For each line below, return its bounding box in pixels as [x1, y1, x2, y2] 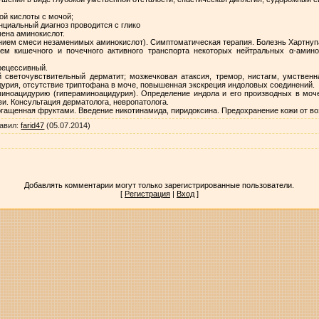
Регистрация [124, 189, 170, 198]
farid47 [21, 120, 45, 130]
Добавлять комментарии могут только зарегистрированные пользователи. [24, 180, 295, 189]
